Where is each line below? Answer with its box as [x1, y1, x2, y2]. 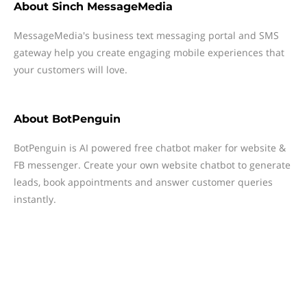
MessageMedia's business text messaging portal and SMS [14, 29, 279, 42]
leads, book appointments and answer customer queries [14, 175, 273, 188]
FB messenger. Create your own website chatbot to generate [14, 158, 291, 171]
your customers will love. [14, 63, 127, 76]
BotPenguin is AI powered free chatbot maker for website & [14, 141, 286, 154]
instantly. [14, 193, 56, 206]
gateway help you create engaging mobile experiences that [14, 46, 284, 59]
